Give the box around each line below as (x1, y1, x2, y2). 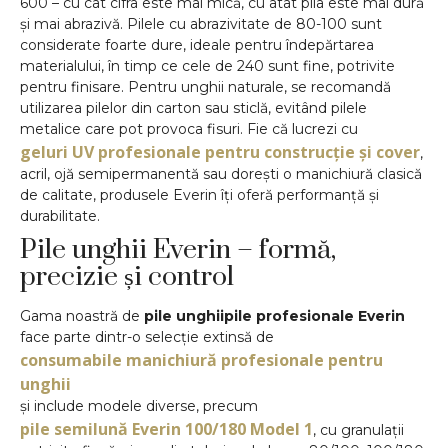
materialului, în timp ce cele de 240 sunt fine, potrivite (20, 56, 395, 75)
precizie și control (20, 259, 234, 294)
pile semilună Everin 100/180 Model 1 (20, 417, 313, 440)
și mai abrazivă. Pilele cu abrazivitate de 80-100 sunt (20, 14, 382, 33)
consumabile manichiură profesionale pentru (20, 348, 383, 371)
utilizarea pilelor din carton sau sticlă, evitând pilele (20, 98, 367, 117)
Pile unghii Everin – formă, (20, 232, 336, 267)
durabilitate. (20, 206, 100, 225)
